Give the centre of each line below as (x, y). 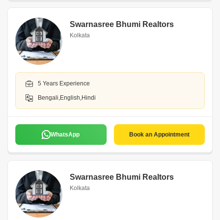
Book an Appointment (159, 135)
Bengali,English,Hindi (67, 98)
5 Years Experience (64, 83)
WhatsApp (65, 135)
